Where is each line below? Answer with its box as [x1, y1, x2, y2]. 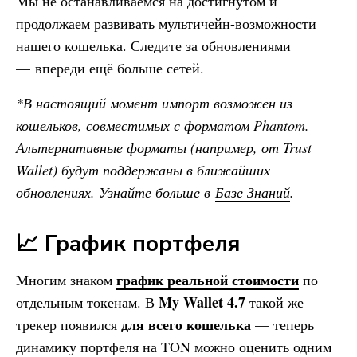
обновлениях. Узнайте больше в [16, 182, 215, 202]
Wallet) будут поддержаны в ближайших [16, 159, 270, 179]
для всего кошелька [121, 313, 251, 335]
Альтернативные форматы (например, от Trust [16, 137, 312, 157]
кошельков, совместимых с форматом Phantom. [16, 115, 309, 135]
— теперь [251, 314, 314, 334]
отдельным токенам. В [16, 292, 159, 312]
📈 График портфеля [16, 228, 241, 259]
